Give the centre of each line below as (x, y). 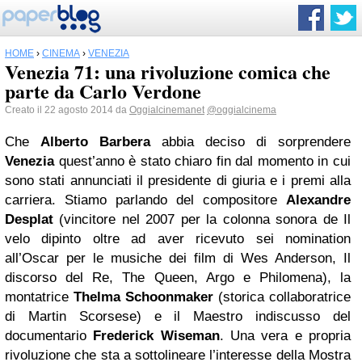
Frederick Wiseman (156, 336)
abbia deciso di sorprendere (250, 142)
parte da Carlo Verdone (103, 91)
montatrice (39, 297)
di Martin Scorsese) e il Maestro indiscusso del (178, 316)
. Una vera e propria (285, 336)
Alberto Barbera (95, 142)
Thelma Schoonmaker (143, 297)
